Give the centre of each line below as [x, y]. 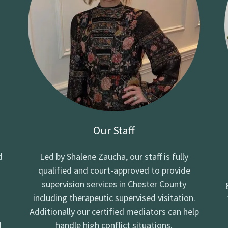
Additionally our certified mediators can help [114, 211]
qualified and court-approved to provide [114, 170]
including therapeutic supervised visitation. [114, 197]
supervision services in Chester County [114, 184]
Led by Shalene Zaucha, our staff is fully [114, 156]
